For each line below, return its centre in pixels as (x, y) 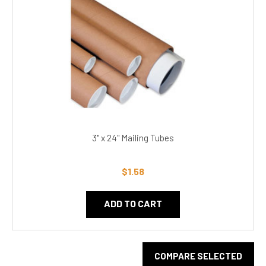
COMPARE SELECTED (198, 256)
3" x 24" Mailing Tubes (133, 138)
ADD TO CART (133, 204)
